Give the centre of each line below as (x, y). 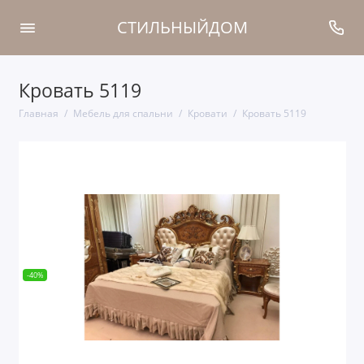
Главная (38, 113)
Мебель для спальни (123, 113)
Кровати (207, 113)
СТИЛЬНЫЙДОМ (182, 28)
